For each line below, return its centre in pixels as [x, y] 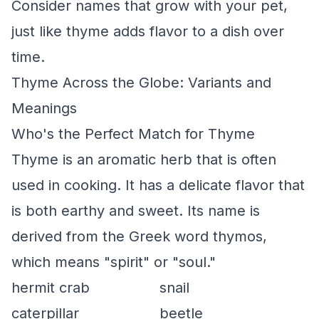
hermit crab [51, 288]
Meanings [44, 108]
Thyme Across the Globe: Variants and [141, 83]
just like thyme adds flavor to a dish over [148, 31]
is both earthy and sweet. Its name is [136, 211]
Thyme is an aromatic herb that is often [144, 159]
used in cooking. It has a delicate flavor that [158, 185]
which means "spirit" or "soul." [114, 262]
